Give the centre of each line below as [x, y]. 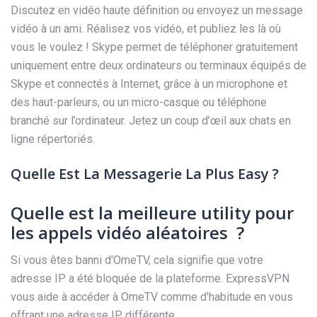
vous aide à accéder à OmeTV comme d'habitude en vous [152, 296]
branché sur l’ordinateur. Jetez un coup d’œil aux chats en [151, 120]
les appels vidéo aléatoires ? [127, 232]
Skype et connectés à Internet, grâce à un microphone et [149, 83]
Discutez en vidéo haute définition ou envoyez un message [157, 10]
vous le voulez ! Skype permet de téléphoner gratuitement [154, 47]
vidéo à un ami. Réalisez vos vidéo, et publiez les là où [146, 28]
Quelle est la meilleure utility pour [152, 212]
